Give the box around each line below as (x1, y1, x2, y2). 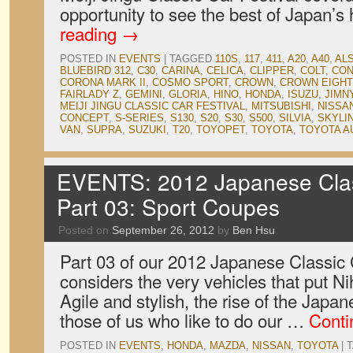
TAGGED (169, 53, 212, 65)
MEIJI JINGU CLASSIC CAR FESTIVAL (60, 100, 245, 112)
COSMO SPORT (152, 76, 229, 88)
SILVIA (279, 112, 311, 124)
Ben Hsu (232, 224, 275, 236)
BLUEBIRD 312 (60, 65, 131, 76)
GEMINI (125, 88, 162, 100)
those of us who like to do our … (60, 307, 309, 333)
